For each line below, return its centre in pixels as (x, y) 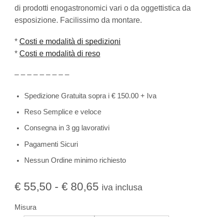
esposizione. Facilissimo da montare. (78, 20)
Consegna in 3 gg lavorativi (67, 128)
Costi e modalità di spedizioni (70, 41)
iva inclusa (122, 188)
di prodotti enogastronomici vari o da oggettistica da (103, 8)
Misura (25, 208)
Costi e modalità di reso (60, 53)
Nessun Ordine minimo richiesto (75, 161)
